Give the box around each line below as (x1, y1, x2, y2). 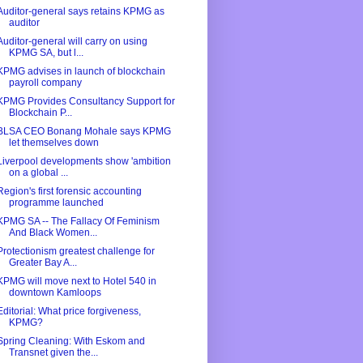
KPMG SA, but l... (8, 47, 83, 59)
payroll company (8, 77, 82, 89)
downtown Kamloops (8, 287, 101, 299)
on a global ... (8, 167, 68, 179)
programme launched (8, 197, 104, 209)
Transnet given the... (8, 347, 98, 359)
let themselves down (8, 137, 99, 149)
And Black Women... (8, 227, 97, 239)
